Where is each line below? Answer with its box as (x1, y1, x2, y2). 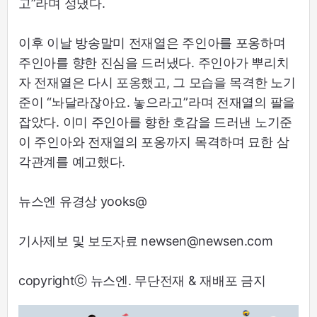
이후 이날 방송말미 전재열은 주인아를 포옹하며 (18, 35, 286, 50)
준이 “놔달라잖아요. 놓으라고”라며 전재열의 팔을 (18, 95, 295, 110)
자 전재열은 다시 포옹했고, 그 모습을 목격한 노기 (18, 75, 296, 90)
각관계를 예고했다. (18, 154, 125, 169)
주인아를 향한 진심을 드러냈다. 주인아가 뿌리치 (18, 55, 289, 70)
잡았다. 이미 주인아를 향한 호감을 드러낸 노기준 (18, 115, 292, 129)
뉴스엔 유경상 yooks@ (18, 194, 147, 209)
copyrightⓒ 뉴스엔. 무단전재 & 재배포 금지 (18, 273, 266, 288)
